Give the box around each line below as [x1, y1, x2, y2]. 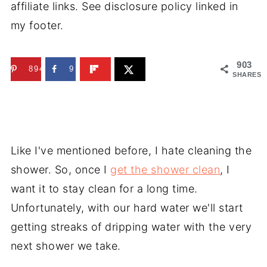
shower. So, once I [10, 163, 111, 176]
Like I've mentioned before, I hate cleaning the [10, 144, 252, 157]
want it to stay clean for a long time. [10, 182, 198, 195]
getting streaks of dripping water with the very [10, 220, 252, 233]
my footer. [10, 19, 64, 32]
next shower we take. [10, 239, 121, 252]
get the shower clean [110, 163, 221, 176]
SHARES [232, 71, 262, 78]
